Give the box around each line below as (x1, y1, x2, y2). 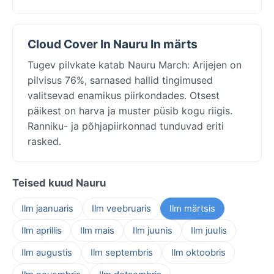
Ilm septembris (91, 246, 153, 258)
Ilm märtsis (169, 202, 215, 214)
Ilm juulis (191, 224, 227, 236)
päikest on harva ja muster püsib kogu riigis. (28, 104, 232, 117)
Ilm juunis (133, 224, 172, 236)
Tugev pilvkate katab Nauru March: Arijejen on (28, 58, 242, 71)
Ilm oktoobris (171, 246, 226, 258)
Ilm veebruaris (92, 202, 151, 214)
